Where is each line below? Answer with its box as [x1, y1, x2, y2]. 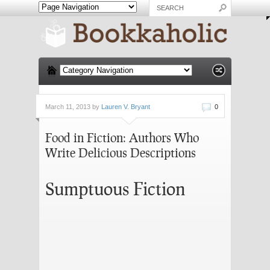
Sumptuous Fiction [45, 177, 185, 199]
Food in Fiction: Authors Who [45, 130, 199, 145]
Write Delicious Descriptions [45, 145, 196, 160]
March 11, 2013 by [45, 102, 101, 110]
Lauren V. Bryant [101, 102, 150, 110]
